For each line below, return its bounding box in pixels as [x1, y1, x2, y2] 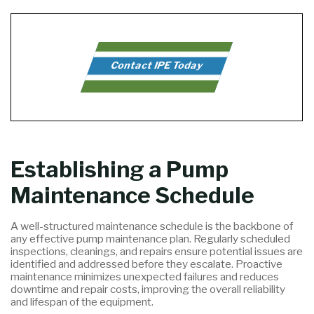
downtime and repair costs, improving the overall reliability [11, 282, 286, 296]
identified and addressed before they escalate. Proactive [11, 257, 283, 271]
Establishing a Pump [11, 156, 229, 184]
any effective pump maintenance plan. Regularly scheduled [11, 232, 291, 246]
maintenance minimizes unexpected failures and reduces [11, 270, 280, 284]
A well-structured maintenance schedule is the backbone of [11, 219, 294, 233]
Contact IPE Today [109, 59, 206, 71]
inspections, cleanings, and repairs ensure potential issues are [11, 245, 303, 259]
